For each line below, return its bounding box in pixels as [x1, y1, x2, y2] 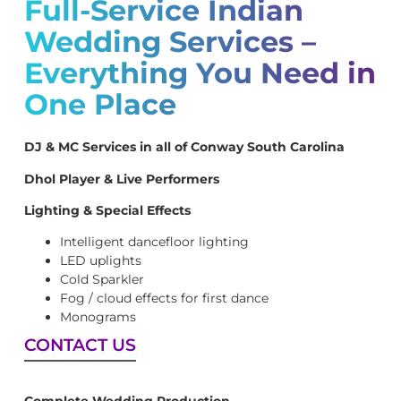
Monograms [60, 309, 136, 326]
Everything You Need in [24, 55, 376, 91]
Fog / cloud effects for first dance [60, 290, 269, 307]
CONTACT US [24, 335, 136, 356]
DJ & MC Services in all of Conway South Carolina [24, 139, 345, 156]
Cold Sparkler [60, 271, 144, 288]
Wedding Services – [24, 24, 316, 60]
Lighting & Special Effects [24, 201, 191, 218]
